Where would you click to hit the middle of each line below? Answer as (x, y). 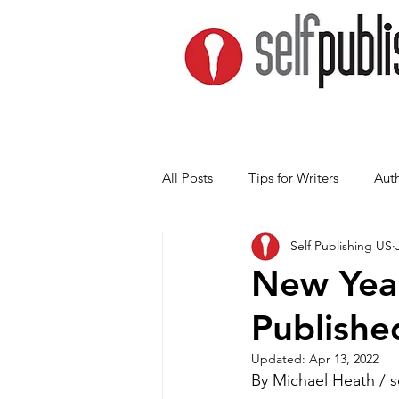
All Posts (187, 178)
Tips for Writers (293, 178)
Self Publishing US (341, 246)
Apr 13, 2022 (344, 358)
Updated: (280, 358)
